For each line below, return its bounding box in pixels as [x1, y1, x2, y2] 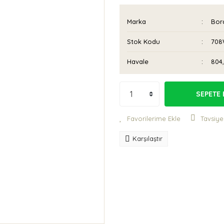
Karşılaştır [132, 134, 162, 142]
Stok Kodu [127, 37, 160, 45]
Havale [127, 57, 148, 65]
